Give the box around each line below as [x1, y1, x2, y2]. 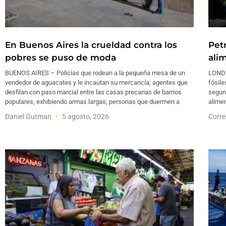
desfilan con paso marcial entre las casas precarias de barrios [5, 88, 182, 96]
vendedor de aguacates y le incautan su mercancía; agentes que [5, 79, 188, 87]
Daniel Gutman [5, 112, 53, 121]
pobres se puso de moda [5, 52, 116, 63]
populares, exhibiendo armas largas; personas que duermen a [5, 98, 180, 106]
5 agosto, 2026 [61, 112, 109, 121]
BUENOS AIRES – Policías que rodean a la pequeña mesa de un [5, 69, 185, 77]
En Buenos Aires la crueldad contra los [5, 40, 177, 50]
